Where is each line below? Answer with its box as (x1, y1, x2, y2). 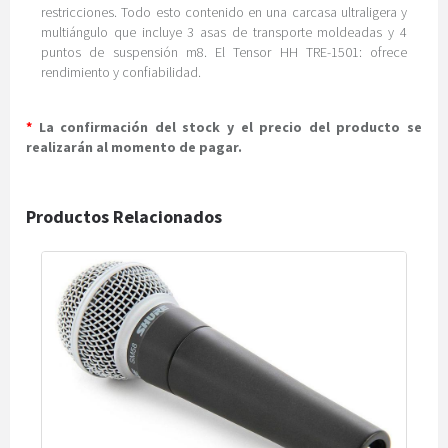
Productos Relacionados (26, 205, 222, 228)
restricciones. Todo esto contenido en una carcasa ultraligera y (41, 3, 407, 21)
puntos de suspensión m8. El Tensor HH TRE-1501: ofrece (41, 43, 407, 61)
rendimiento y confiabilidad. (41, 63, 201, 81)
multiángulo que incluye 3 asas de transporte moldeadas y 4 (41, 23, 407, 41)
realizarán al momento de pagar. (26, 138, 242, 156)
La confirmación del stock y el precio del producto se (32, 118, 422, 136)
